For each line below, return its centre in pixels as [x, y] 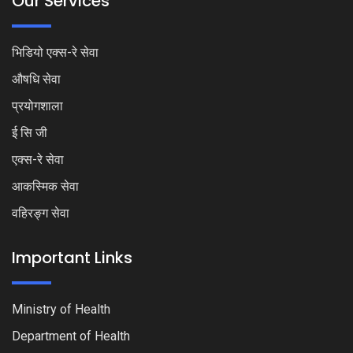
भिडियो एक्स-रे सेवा [55, 52]
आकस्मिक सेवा [45, 186]
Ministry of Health [61, 309]
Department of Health [71, 336]
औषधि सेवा [38, 79]
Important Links [72, 257]
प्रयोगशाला [37, 106]
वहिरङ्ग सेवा [41, 213]
